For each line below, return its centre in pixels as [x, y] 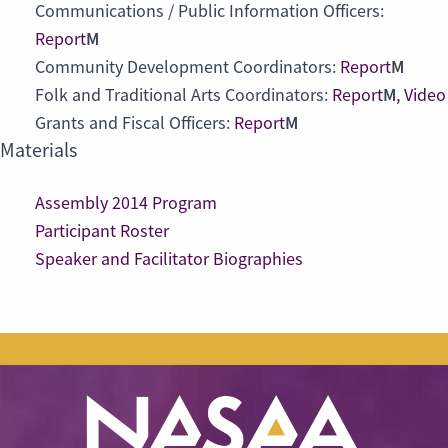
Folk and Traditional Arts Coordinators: [183, 95]
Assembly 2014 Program [126, 203]
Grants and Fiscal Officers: [134, 123]
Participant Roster [102, 231]
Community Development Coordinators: [187, 67]
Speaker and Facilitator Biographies [169, 259]
